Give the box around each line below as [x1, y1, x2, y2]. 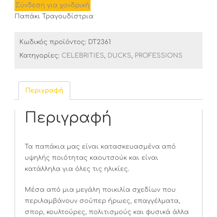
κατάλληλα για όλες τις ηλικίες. [25, 166, 129, 172]
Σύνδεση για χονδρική [15, 2, 90, 9]
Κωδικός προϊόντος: [19, 39, 88, 46]
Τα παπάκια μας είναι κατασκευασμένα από [25, 143, 176, 150]
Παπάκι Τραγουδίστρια [15, 13, 93, 20]
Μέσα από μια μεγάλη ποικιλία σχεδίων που [25, 186, 176, 193]
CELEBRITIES [62, 52, 104, 59]
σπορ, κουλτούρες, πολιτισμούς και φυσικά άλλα [25, 209, 189, 216]
